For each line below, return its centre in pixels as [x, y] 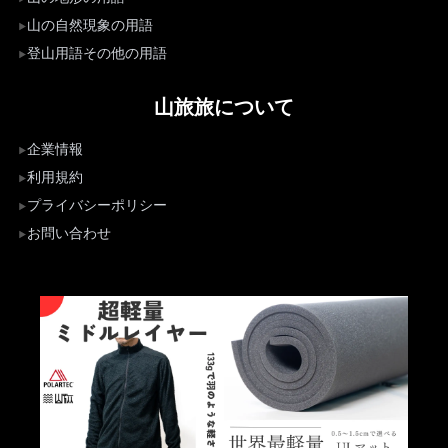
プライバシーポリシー [97, 205]
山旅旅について [224, 105]
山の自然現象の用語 [90, 25]
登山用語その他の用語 [97, 53]
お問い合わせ [69, 233]
